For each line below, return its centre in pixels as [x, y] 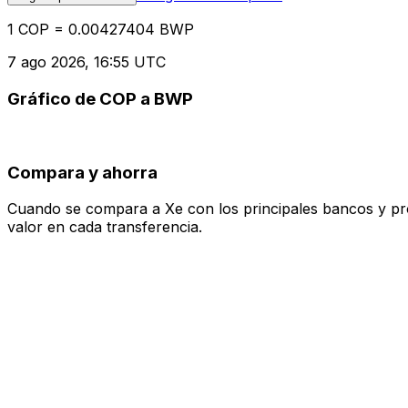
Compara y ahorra [82, 172]
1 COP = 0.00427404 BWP [101, 30]
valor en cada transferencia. [105, 227]
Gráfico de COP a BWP [100, 99]
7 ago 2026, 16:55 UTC [87, 62]
